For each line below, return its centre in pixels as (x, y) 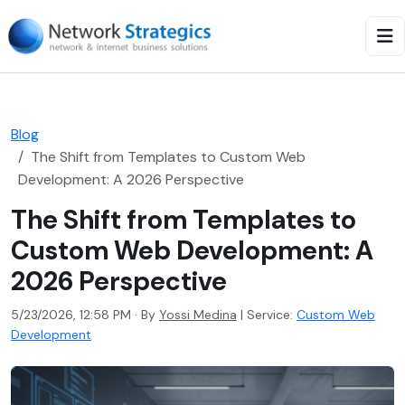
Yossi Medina (198, 315)
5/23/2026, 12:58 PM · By (85, 315)
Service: (270, 315)
